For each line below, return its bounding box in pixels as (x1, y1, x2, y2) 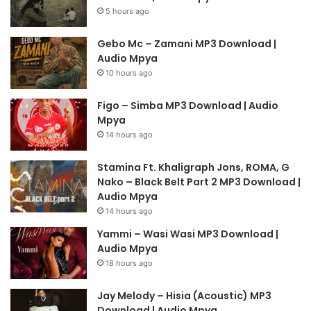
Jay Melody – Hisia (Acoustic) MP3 (97, 288, 271, 303)
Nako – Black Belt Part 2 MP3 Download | (97, 174, 301, 189)
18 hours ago (106, 258, 153, 268)
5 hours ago (106, 6, 149, 16)
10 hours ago (106, 67, 153, 78)
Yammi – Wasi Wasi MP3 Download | (97, 226, 278, 241)
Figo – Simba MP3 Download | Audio (97, 98, 278, 112)
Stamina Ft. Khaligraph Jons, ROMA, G (97, 160, 289, 174)
